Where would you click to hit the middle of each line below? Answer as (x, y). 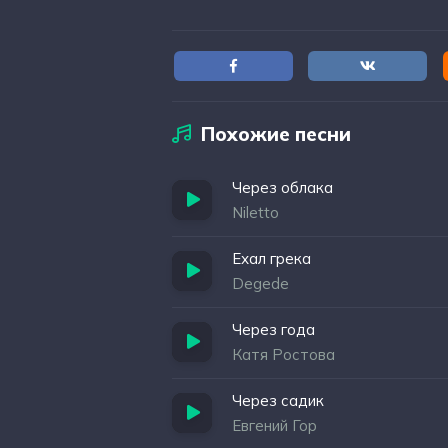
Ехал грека (271, 258)
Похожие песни (276, 134)
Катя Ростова (283, 354)
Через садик (278, 400)
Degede (260, 283)
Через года (273, 329)
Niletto (255, 212)
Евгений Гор (274, 425)
